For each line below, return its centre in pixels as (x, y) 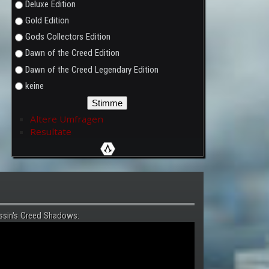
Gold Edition (47, 21)
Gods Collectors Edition (68, 37)
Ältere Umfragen (66, 119)
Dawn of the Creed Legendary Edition (92, 69)
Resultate (50, 131)
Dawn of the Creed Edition (72, 53)
